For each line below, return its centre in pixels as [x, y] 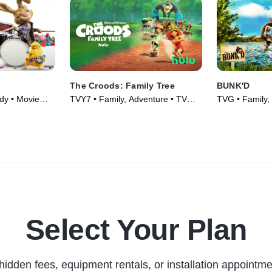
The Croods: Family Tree [122, 86]
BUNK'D [233, 86]
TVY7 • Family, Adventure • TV [129, 99]
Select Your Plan [136, 230]
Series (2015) [243, 111]
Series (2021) [96, 111]
